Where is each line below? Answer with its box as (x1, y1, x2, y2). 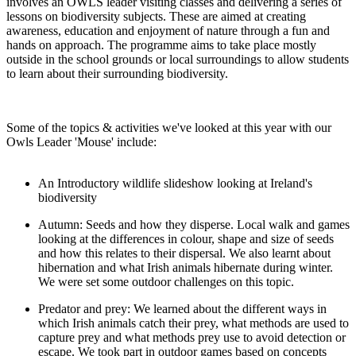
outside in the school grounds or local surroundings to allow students (6, 52, 349, 66)
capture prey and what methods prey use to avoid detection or (38, 330, 346, 344)
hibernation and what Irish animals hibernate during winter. (38, 260, 333, 274)
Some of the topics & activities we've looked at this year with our (6, 120, 331, 134)
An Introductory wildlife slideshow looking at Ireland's (38, 176, 312, 190)
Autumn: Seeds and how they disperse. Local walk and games (38, 217, 350, 231)
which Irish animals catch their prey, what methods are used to (38, 315, 349, 330)
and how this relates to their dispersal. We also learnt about (38, 246, 331, 260)
